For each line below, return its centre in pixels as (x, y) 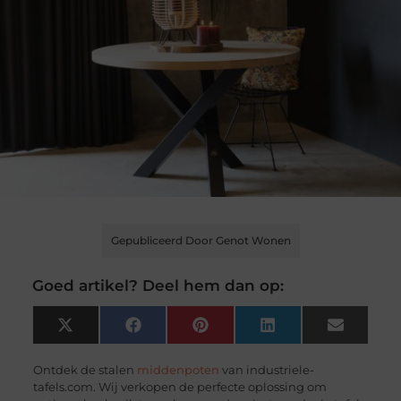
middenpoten (178, 370)
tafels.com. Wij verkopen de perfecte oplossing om (179, 387)
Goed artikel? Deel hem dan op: (158, 286)
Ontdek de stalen (85, 370)
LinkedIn (304, 331)
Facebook (174, 331)
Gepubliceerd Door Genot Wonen (200, 241)
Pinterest (238, 331)
